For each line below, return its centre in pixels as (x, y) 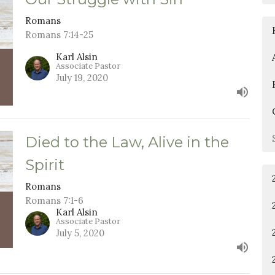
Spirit (45, 165)
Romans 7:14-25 (59, 35)
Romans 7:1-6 (54, 200)
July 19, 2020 (82, 77)
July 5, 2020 (80, 233)
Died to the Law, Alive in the (127, 142)
